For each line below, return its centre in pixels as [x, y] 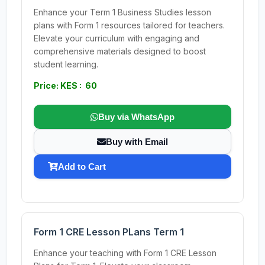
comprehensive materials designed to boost [120, 51]
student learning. [66, 64]
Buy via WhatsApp [136, 117]
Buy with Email [137, 142]
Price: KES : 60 [65, 85]
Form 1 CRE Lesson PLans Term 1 [109, 232]
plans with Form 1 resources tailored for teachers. [129, 25]
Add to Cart [82, 167]
